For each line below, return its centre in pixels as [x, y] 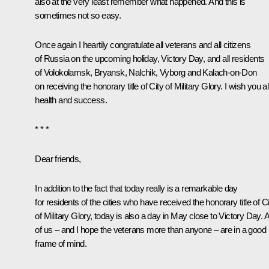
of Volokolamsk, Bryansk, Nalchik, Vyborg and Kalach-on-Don [146, 73]
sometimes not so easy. [78, 16]
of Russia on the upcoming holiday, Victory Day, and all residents [150, 59]
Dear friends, [58, 159]
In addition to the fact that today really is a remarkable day [136, 189]
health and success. [71, 100]
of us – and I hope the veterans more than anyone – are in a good [150, 230]
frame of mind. [61, 244]
